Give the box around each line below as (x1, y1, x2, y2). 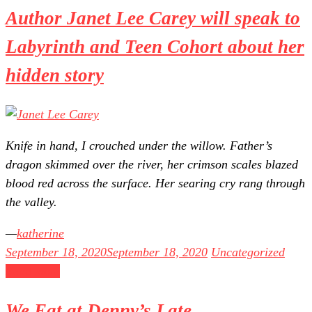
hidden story (6, 64, 104, 86)
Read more (6, 264, 60, 279)
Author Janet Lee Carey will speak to (6, 7, 300, 29)
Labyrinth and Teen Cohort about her (6, 36, 304, 57)
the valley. (6, 195, 57, 210)
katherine (17, 226, 64, 241)
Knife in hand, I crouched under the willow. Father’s (6, 139, 272, 153)
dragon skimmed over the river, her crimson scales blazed (6, 157, 298, 172)
